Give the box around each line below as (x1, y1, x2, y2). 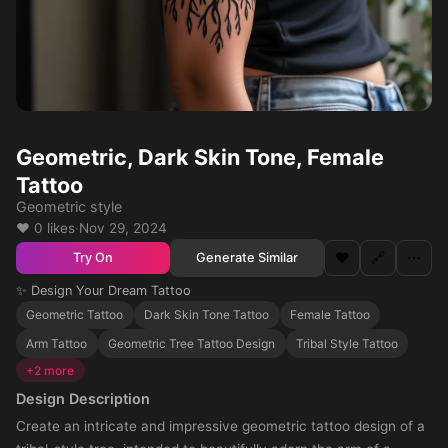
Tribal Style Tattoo (295, 335, 398, 351)
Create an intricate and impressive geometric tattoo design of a (16, 418, 425, 435)
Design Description (16, 390, 150, 408)
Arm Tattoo (26, 335, 88, 351)
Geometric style (16, 198, 122, 215)
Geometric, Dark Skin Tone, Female (16, 144, 384, 170)
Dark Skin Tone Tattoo (144, 307, 270, 323)
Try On (73, 250, 113, 266)
